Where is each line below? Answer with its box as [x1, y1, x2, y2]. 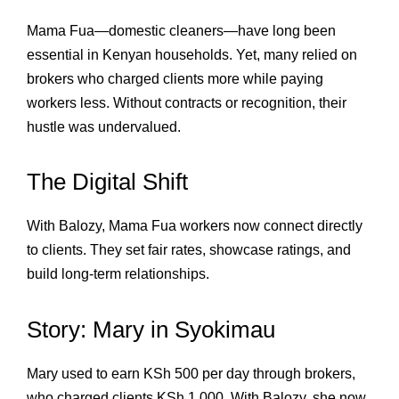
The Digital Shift [27, 168, 188, 195]
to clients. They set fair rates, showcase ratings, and [27, 242, 351, 257]
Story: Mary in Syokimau [27, 315, 275, 343]
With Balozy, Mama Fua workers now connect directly [27, 218, 362, 233]
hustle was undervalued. [27, 118, 181, 134]
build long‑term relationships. [27, 266, 209, 281]
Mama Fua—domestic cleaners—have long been [27, 22, 336, 38]
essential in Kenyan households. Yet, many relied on [27, 46, 357, 62]
